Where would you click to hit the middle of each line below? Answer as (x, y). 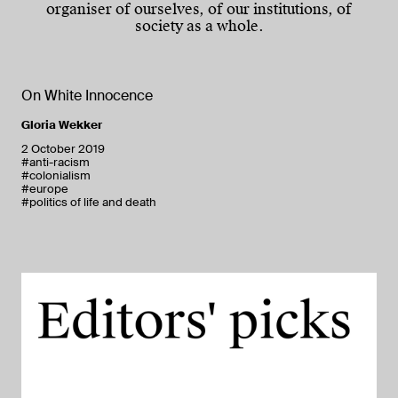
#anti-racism (56, 163)
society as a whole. (199, 27)
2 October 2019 (63, 149)
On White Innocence (87, 96)
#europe (45, 189)
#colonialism (56, 176)
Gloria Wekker (62, 125)
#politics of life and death (89, 203)
